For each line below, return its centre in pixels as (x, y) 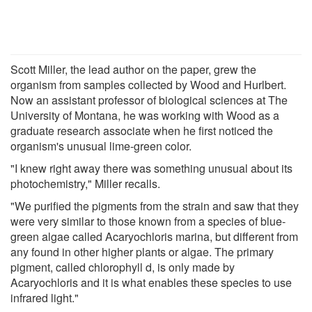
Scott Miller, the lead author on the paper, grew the (133, 69)
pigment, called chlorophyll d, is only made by (123, 267)
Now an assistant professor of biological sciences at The (149, 100)
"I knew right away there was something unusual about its (151, 168)
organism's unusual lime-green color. (101, 146)
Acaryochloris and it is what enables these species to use (151, 282)
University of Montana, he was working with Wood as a (145, 115)
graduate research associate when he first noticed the (142, 130)
